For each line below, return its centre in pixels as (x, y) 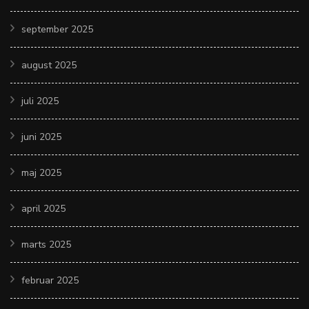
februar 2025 (50, 280)
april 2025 (43, 208)
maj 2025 (41, 172)
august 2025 (49, 65)
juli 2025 (40, 101)
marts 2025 (46, 244)
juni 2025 (41, 137)
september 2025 (57, 29)
